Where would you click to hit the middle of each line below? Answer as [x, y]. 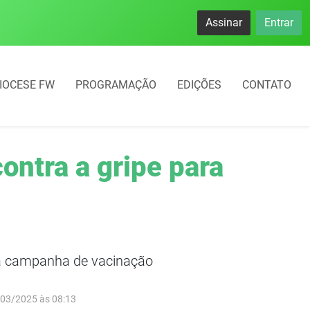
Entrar [279, 22]
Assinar [224, 22]
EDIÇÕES [199, 85]
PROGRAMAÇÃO [116, 85]
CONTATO [267, 85]
